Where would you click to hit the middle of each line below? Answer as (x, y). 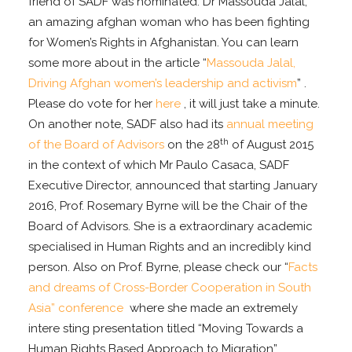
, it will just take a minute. (251, 104)
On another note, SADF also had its (128, 125)
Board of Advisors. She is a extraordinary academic (171, 227)
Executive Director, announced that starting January (173, 186)
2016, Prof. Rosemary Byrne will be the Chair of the (168, 206)
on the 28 (192, 145)
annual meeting (270, 125)
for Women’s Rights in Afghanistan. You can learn (164, 43)
